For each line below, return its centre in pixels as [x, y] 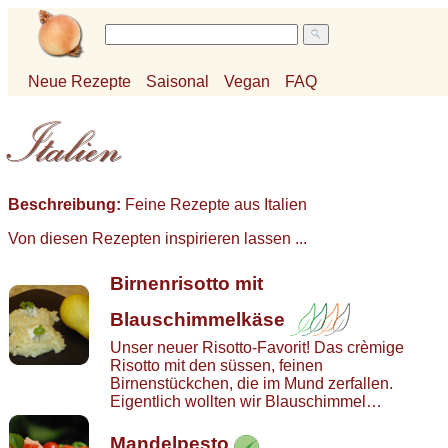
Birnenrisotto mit [186, 283]
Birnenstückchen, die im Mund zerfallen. [251, 383]
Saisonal [177, 81]
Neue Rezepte [79, 81]
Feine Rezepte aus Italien [214, 204]
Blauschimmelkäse [197, 319]
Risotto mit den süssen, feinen [216, 365]
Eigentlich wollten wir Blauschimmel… [246, 401]
